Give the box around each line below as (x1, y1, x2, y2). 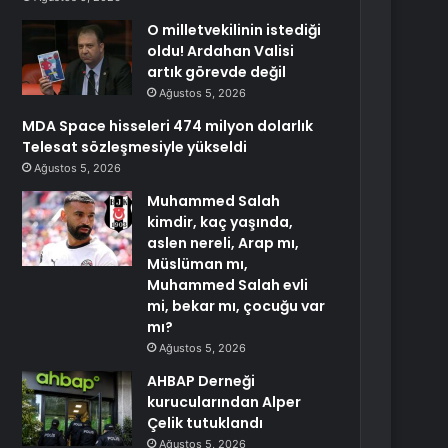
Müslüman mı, (147, 254, 249, 274)
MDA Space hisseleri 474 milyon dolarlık (22, 116, 314, 136)
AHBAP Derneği (147, 371, 256, 391)
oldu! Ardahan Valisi (147, 41, 295, 61)
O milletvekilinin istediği (147, 20, 322, 40)
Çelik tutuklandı (147, 413, 264, 433)
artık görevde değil (147, 62, 287, 82)
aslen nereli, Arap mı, (147, 233, 300, 253)
